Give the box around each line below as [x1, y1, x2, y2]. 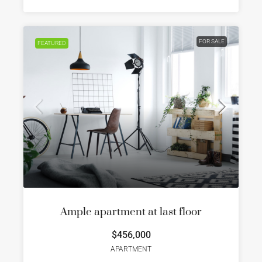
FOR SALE [199, 38, 225, 44]
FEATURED [37, 40, 66, 46]
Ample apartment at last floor [60, 205, 202, 219]
